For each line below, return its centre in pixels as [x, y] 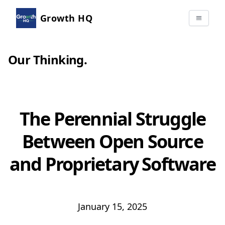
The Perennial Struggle [113, 119]
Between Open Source [113, 141]
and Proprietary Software [113, 164]
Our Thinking [46, 60]
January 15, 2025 [113, 206]
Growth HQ [67, 18]
